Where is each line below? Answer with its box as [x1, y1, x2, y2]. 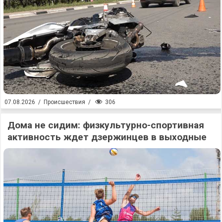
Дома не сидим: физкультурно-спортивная [7, 119, 204, 131]
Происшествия [44, 99, 85, 106]
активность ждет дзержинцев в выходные [7, 131, 207, 143]
